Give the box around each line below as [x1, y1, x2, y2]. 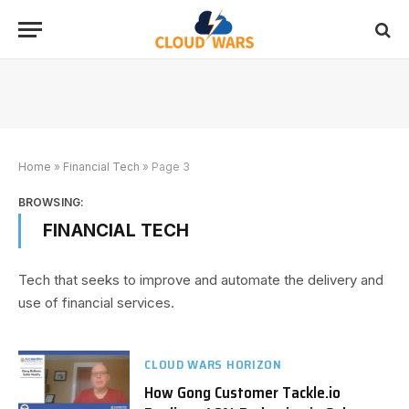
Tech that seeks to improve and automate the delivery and [18, 271, 383, 288]
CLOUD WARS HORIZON [144, 354, 282, 374]
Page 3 [152, 160, 190, 173]
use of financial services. [18, 294, 174, 311]
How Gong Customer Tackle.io [144, 380, 341, 405]
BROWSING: [18, 195, 85, 209]
